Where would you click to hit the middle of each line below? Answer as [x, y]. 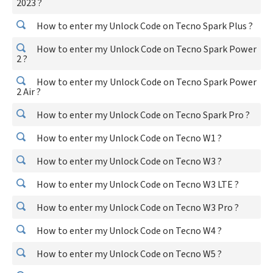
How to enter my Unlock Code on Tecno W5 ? [128, 254]
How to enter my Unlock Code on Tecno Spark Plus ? [144, 26]
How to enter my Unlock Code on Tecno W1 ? [128, 138]
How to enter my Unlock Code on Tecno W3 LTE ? [137, 185]
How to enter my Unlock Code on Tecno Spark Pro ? [142, 115]
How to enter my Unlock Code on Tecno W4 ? [128, 231]
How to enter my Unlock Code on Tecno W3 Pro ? [137, 208]
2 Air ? [29, 92]
